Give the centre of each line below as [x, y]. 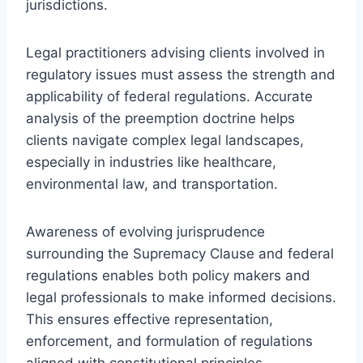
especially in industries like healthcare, [151, 162]
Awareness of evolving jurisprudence [145, 231]
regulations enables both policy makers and [168, 275]
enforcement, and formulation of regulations [169, 341]
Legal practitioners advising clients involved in [175, 52]
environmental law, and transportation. [152, 184]
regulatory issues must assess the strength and [181, 74]
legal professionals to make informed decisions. [181, 297]
